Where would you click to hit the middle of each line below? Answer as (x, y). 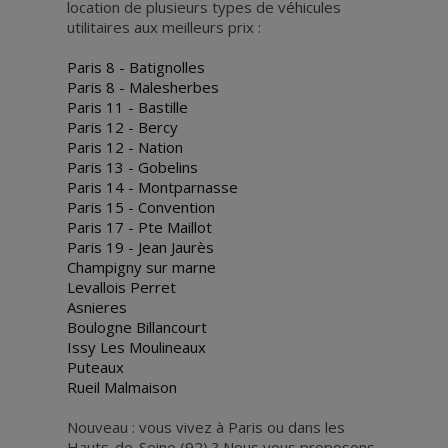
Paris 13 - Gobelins (132, 166)
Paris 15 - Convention (140, 206)
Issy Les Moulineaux (136, 346)
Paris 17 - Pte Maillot (139, 226)
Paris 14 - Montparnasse (152, 186)
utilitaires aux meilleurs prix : (165, 26)
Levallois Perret (121, 286)
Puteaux (95, 366)
